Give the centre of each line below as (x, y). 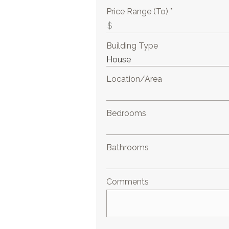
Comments (128, 182)
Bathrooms (128, 147)
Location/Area (134, 79)
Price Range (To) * (140, 12)
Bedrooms (127, 113)
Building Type (132, 46)
